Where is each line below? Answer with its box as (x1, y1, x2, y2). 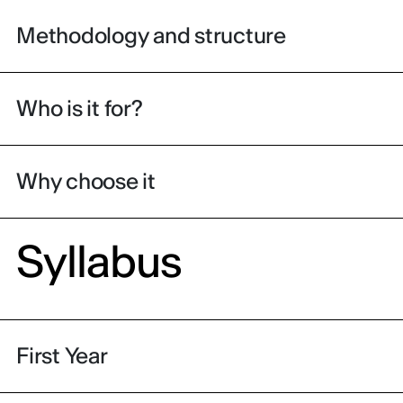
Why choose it (16, 166, 156, 195)
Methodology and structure (16, 21, 286, 49)
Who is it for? (16, 94, 143, 122)
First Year (16, 341, 108, 370)
